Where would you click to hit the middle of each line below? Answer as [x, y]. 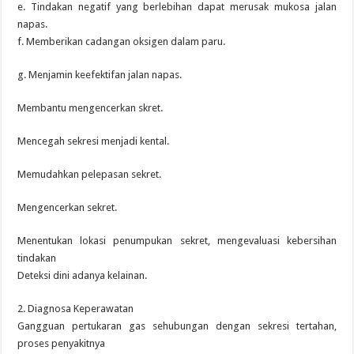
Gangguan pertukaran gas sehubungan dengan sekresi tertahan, [177, 326]
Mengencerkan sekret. [68, 207]
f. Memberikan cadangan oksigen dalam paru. [122, 41]
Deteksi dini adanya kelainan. [83, 275]
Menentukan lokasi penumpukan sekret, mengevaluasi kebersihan [177, 241]
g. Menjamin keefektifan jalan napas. [100, 75]
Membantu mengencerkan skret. [90, 108]
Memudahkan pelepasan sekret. [90, 174]
